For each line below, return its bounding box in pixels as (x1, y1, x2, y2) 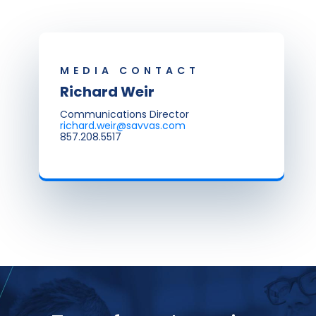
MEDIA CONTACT (60, 63, 200, 78)
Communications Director (60, 107, 189, 121)
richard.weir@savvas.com (60, 119, 186, 133)
